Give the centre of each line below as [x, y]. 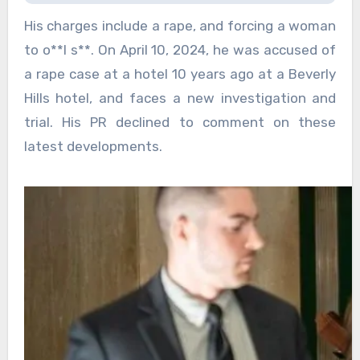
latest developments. [93, 147]
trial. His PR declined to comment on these [180, 123]
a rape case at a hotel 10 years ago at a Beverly [180, 74]
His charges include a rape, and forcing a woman [180, 26]
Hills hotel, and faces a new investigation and [180, 98]
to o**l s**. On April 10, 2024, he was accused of [180, 50]
